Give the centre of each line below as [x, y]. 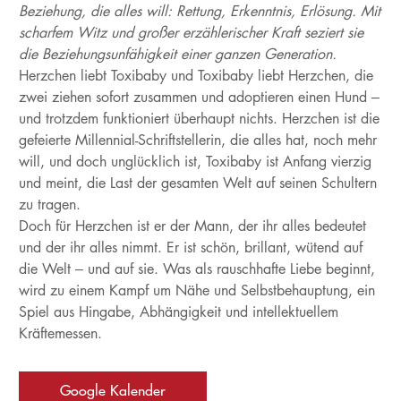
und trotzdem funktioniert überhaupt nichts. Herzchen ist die [199, 119]
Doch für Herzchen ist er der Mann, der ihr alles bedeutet [192, 226]
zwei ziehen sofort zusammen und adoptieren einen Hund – [199, 97]
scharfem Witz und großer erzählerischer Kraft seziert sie [191, 33]
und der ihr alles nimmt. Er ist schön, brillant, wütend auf [190, 247]
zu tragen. [49, 205]
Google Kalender [112, 390]
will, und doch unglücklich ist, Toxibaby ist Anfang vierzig [195, 162]
